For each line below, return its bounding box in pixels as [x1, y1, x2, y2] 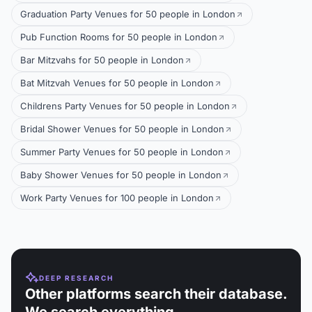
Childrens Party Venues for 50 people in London [20, 100, 230, 111]
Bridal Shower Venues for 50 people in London [20, 123, 224, 134]
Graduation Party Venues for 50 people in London [20, 8, 235, 19]
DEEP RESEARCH [39, 273, 114, 282]
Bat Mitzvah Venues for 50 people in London [20, 77, 214, 88]
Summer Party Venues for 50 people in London [20, 146, 224, 157]
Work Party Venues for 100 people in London [20, 192, 214, 203]
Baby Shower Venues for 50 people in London [20, 169, 221, 180]
